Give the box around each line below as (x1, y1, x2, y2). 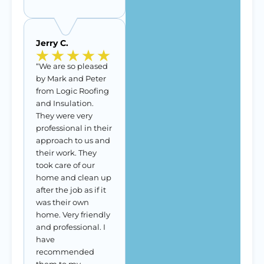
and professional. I (36, 222, 105, 232)
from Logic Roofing (36, 86, 109, 95)
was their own (36, 197, 89, 207)
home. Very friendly (36, 210, 110, 219)
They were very (36, 111, 93, 120)
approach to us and (36, 136, 110, 145)
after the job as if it (36, 185, 106, 194)
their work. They (36, 148, 97, 157)
